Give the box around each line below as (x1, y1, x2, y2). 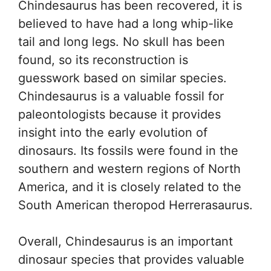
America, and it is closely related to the (18, 180, 241, 195)
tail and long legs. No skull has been (18, 34, 225, 50)
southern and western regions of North (18, 162, 241, 177)
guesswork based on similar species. (18, 71, 227, 86)
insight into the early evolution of (18, 125, 207, 140)
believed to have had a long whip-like (18, 16, 233, 31)
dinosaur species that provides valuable (18, 252, 244, 267)
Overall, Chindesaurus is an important (18, 234, 233, 249)
